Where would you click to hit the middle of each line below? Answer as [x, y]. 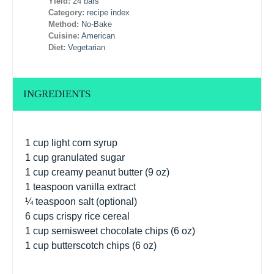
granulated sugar [87, 157]
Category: [67, 13]
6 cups [39, 216]
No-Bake [97, 24]
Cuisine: [64, 36]
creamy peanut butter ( [98, 172]
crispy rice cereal [92, 216]
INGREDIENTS [57, 94]
